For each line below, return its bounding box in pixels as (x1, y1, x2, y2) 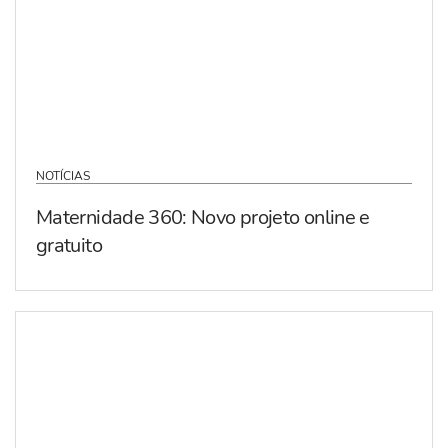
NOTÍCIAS (36, 168, 90, 185)
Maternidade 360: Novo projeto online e (36, 204, 370, 232)
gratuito (36, 232, 102, 260)
